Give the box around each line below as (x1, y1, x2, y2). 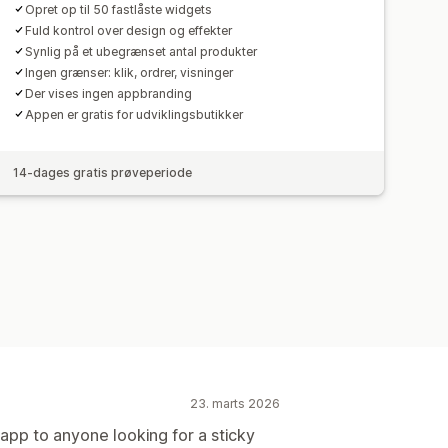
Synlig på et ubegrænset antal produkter (25, 43, 258, 59)
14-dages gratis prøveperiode (13, 164, 193, 180)
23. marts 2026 (190, 395, 280, 411)
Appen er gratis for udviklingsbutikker (25, 106, 244, 122)
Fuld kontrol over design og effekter (25, 22, 233, 38)
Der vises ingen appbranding (25, 85, 193, 101)
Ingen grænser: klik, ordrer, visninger (25, 64, 234, 80)
